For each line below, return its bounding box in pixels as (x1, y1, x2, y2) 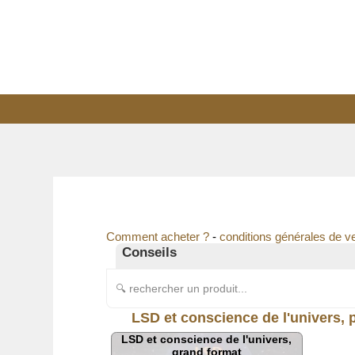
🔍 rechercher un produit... (116, 283, 248, 296)
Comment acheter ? (106, 230, 210, 244)
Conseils (122, 245, 177, 260)
